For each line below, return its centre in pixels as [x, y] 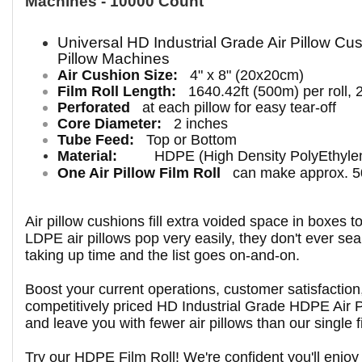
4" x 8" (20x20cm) [245, 76]
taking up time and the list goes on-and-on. [162, 256]
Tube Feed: [96, 140]
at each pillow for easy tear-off [239, 108]
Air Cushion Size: [118, 76]
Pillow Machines [114, 59]
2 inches [199, 124]
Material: [87, 156]
